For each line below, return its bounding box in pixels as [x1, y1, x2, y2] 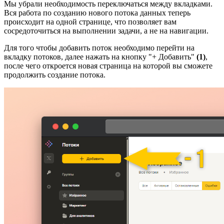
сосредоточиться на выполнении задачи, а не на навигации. [4, 26, 208, 35]
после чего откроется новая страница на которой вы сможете [4, 61, 212, 70]
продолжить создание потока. [4, 70, 105, 79]
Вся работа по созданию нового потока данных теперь [4, 8, 190, 17]
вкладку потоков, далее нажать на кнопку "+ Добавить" [4, 52, 196, 61]
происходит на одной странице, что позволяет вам [4, 17, 176, 26]
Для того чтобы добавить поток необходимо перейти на [4, 43, 194, 52]
